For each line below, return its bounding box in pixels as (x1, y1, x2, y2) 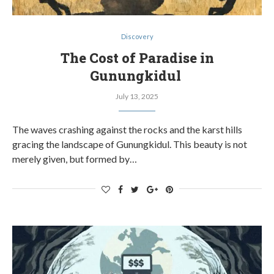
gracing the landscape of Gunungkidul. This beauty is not (12, 138, 247, 150)
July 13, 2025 (116, 92, 158, 101)
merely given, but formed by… (12, 153, 137, 165)
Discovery (120, 32, 154, 40)
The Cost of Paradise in (60, 49, 214, 67)
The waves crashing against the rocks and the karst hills (12, 124, 242, 135)
